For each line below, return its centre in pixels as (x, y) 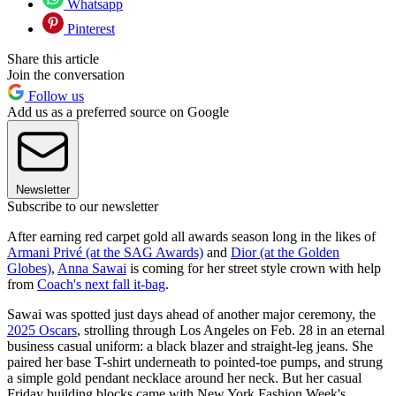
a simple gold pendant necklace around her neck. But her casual (184, 378)
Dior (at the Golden (285, 253)
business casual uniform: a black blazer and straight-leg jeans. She (190, 346)
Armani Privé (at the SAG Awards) (105, 253)
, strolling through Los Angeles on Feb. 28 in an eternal (231, 331)
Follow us (54, 96)
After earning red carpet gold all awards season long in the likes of (191, 237)
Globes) (29, 269)
